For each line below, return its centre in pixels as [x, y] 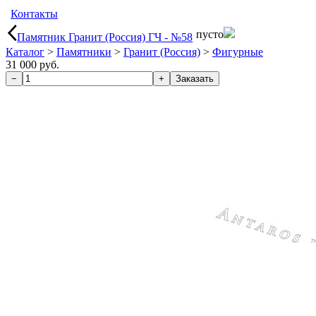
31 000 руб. [32, 65]
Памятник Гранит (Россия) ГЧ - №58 [105, 37]
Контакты [34, 14]
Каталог [25, 52]
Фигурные [238, 52]
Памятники [84, 52]
